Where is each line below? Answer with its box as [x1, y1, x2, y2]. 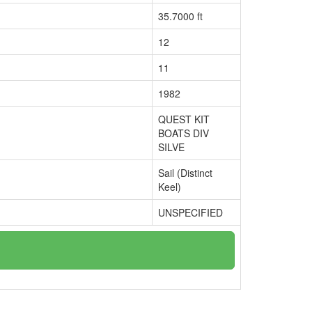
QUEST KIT [158, 112, 210, 126]
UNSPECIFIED [158, 205, 223, 219]
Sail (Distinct [158, 166, 212, 180]
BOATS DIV [158, 126, 209, 140]
